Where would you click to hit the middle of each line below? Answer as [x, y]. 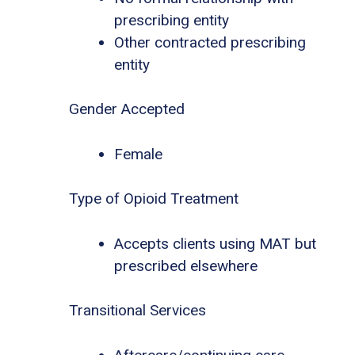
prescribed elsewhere [186, 265]
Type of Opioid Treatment [154, 199]
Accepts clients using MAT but [215, 243]
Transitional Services [137, 311]
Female [138, 154]
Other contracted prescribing [210, 42]
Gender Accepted [127, 109]
